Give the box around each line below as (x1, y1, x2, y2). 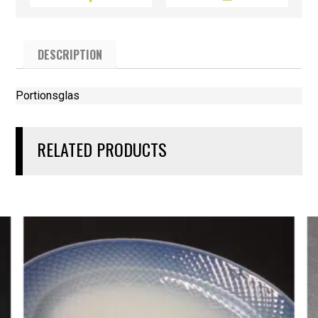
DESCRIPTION (38, 46, 103, 64)
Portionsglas (16, 89, 80, 103)
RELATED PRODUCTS (37, 136, 168, 163)
